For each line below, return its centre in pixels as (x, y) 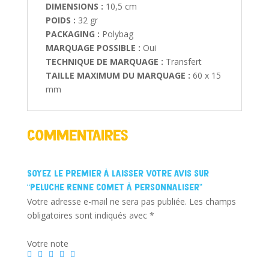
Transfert (183, 62)
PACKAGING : (72, 34)
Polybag (117, 34)
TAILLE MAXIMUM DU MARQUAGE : (118, 76)
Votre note (47, 244)
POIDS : (60, 20)
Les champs (212, 202)
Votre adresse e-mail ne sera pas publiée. (107, 202)
